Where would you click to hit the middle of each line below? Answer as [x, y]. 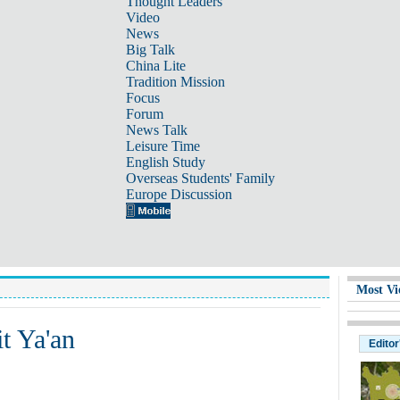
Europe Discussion [179, 194]
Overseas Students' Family [200, 178]
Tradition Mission [175, 82]
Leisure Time [162, 146]
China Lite [155, 66]
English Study [165, 162]
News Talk [156, 130]
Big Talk [150, 50]
